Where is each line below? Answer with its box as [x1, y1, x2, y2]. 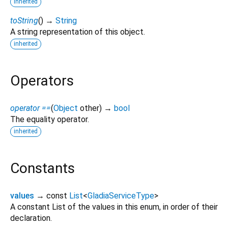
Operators [10, 72, 74, 89]
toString [10, 15, 38, 25]
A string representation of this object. [10, 26, 145, 37]
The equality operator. [10, 115, 89, 125]
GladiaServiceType [88, 191, 154, 201]
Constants [10, 160, 75, 177]
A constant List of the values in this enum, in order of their [10, 202, 218, 212]
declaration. [10, 213, 52, 223]
